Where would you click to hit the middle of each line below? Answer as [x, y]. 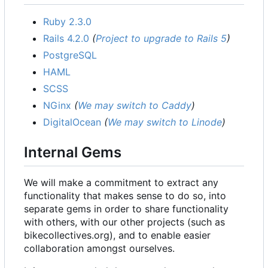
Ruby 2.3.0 [67, 22]
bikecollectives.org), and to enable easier [117, 235]
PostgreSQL [70, 55]
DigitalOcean [72, 122]
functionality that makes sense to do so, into [125, 196]
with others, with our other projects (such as [124, 222]
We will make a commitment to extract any [121, 183]
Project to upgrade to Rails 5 [161, 39]
